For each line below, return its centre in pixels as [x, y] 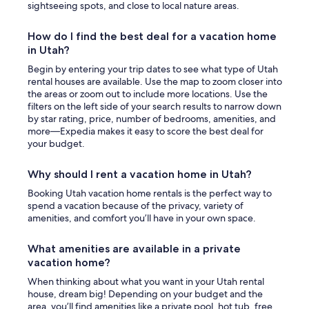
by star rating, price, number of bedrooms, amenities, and [152, 119]
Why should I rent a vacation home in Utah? [140, 175]
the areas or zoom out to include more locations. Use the [148, 94]
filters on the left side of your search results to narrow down [154, 107]
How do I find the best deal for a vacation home [152, 37]
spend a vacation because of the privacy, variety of [136, 206]
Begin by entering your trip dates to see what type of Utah [153, 69]
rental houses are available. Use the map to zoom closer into [155, 82]
